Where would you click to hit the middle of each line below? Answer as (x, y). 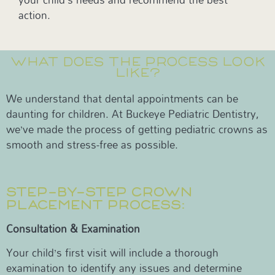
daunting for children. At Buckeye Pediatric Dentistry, (133, 114)
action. (34, 15)
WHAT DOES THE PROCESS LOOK (137, 61)
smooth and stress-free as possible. (92, 144)
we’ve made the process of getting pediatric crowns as (137, 129)
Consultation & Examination (73, 228)
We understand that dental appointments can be (122, 98)
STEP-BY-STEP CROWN (99, 192)
